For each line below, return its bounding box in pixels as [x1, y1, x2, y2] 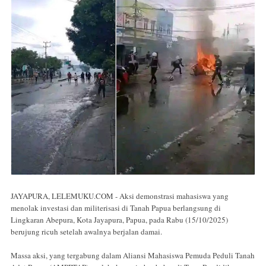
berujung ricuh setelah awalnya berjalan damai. [11, 226, 164, 237]
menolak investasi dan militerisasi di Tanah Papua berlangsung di [11, 202, 221, 213]
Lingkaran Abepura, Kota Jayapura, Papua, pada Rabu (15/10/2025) [11, 214, 228, 225]
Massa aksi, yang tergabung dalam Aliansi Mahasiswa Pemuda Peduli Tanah [11, 249, 255, 261]
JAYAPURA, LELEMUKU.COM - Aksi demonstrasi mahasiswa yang [11, 190, 229, 201]
